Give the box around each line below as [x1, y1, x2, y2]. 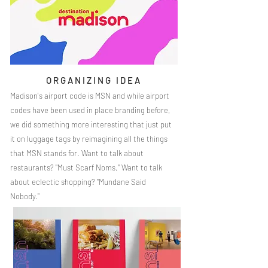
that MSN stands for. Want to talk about [10, 148, 144, 158]
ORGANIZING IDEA [46, 75, 142, 86]
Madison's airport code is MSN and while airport [10, 91, 169, 100]
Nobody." [10, 191, 41, 201]
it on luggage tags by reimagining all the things [10, 134, 167, 144]
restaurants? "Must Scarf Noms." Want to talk [10, 163, 162, 172]
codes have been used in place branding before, [10, 105, 170, 115]
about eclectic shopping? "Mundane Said [10, 177, 146, 187]
